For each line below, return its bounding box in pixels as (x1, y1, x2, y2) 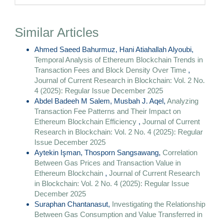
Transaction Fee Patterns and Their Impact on (34, 107, 181, 116)
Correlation (163, 148, 197, 157)
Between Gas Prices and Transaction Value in (34, 159, 181, 167)
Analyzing (167, 97, 198, 106)
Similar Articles (15, 25, 99, 40)
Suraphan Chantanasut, (34, 200, 112, 209)
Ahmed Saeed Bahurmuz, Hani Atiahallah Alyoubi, (34, 45, 193, 54)
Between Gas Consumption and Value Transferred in (34, 210, 202, 219)
